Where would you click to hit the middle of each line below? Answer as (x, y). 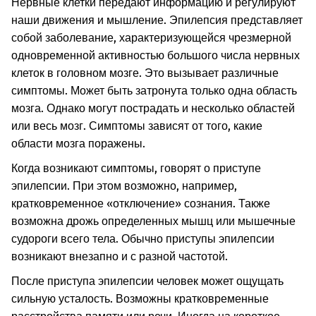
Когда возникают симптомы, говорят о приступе (136, 168)
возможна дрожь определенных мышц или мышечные (153, 221)
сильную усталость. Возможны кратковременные (140, 299)
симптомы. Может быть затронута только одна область (154, 91)
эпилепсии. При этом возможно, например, (124, 186)
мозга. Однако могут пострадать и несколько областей (153, 108)
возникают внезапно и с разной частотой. (120, 256)
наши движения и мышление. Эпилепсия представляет (157, 20)
